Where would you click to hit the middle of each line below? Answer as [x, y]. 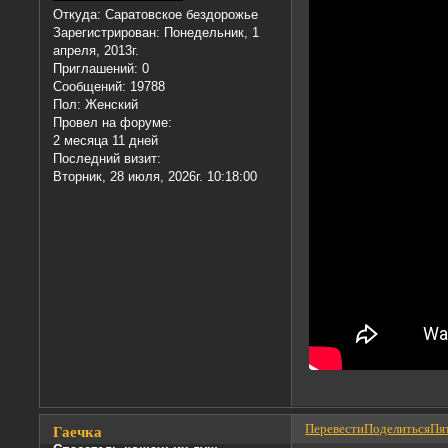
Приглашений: [96, 69]
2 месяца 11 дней [106, 141]
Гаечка [78, 431]
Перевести [335, 429]
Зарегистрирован [105, 33]
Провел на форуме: [113, 123]
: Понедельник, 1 [208, 33]
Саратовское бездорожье [180, 15]
